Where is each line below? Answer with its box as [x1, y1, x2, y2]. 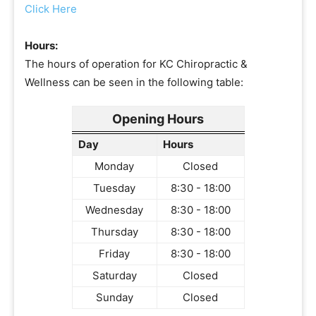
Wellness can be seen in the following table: [25, 75, 243, 89]
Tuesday [93, 181, 135, 195]
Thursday [90, 225, 138, 238]
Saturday [92, 269, 137, 282]
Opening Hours [112, 111, 204, 126]
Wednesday [85, 203, 143, 217]
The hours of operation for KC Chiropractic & [25, 57, 248, 71]
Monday [95, 159, 134, 173]
